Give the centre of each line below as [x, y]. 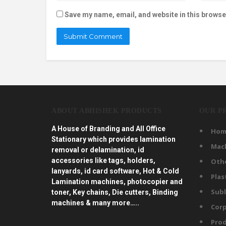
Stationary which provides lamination [114, 139]
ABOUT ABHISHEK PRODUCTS [107, 111]
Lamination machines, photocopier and [117, 182]
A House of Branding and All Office [108, 129]
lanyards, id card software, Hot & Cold [115, 171]
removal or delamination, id [98, 150]
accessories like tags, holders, [103, 161]
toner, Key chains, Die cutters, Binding [115, 192]
